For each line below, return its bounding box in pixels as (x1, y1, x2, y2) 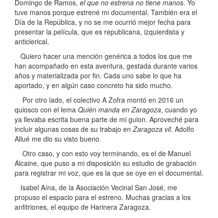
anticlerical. (15, 36, 49, 47)
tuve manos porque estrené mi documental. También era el (15, 7, 197, 18)
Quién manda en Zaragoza (78, 105, 161, 115)
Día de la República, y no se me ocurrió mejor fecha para (15, 17, 191, 27)
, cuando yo (161, 105, 197, 115)
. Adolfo (171, 124, 194, 134)
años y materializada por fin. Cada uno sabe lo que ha (15, 71, 182, 81)
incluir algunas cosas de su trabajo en (15, 124, 133, 134)
